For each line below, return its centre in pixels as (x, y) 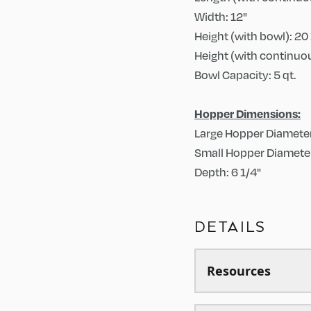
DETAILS (230, 226)
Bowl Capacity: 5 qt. (245, 75)
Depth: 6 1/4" (228, 172)
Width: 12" (221, 16)
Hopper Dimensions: (247, 114)
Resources (239, 271)
